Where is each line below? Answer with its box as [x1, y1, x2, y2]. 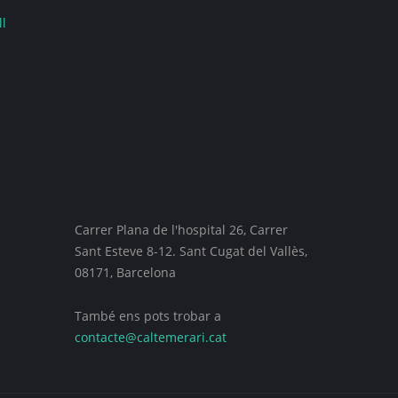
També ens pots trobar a [74, 307, 221, 324]
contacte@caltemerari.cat [74, 329, 227, 346]
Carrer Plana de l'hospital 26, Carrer [74, 221, 288, 238]
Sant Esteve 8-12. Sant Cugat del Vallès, [74, 243, 307, 259]
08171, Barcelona [74, 264, 176, 281]
